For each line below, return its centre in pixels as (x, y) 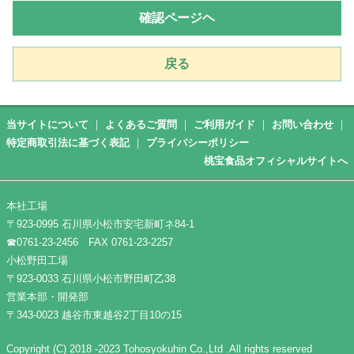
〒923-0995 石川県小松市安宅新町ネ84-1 (105, 224)
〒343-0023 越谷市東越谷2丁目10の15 (94, 315)
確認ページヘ (177, 18)
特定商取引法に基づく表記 (68, 143)
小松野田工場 (53, 260)
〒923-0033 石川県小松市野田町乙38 (91, 279)
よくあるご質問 (141, 124)
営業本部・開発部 (53, 297)
